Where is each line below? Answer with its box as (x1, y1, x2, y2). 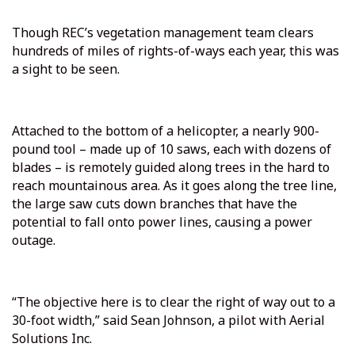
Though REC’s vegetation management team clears (12, 24, 314, 42)
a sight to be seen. (12, 60, 120, 78)
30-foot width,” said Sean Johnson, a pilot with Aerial (12, 311, 325, 330)
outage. (12, 231, 55, 250)
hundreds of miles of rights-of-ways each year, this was (12, 42, 339, 60)
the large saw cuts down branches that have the (12, 195, 297, 213)
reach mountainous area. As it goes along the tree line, (12, 177, 337, 195)
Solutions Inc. (12, 330, 92, 348)
